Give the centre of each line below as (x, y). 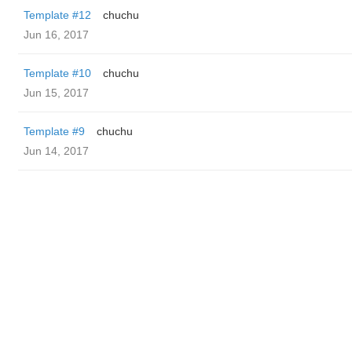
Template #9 (54, 131)
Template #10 (57, 73)
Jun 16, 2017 (56, 35)
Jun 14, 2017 (56, 151)
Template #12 (57, 15)
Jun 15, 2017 (56, 93)
